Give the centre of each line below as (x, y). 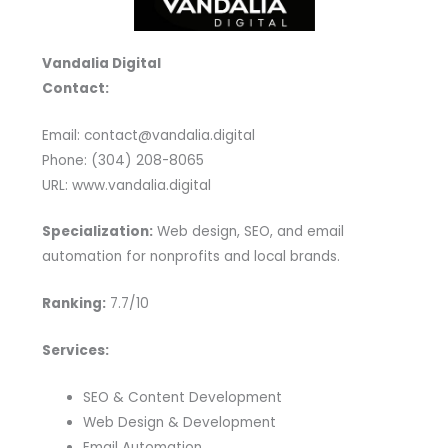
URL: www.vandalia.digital (126, 185)
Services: (75, 351)
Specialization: (97, 232)
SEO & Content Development (182, 398)
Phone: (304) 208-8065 (122, 160)
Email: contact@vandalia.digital (148, 135)
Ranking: (73, 304)
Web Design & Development (179, 423)
